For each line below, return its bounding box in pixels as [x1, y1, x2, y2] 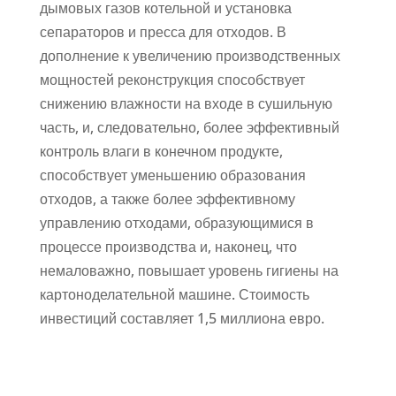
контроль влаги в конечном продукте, [39, 141, 283, 162]
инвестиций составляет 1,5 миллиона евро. [39, 308, 324, 329]
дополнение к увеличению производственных [39, 46, 340, 66]
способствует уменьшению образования [39, 165, 306, 186]
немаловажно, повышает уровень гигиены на [39, 261, 339, 281]
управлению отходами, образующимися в [39, 213, 314, 233]
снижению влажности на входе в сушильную [39, 94, 332, 114]
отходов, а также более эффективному [39, 189, 295, 209]
